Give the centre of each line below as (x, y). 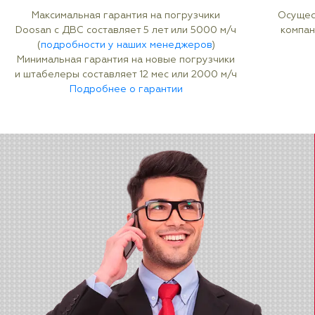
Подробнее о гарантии (126, 90)
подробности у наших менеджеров (126, 45)
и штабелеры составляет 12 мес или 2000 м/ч (126, 75)
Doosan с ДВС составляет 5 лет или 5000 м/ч (126, 31)
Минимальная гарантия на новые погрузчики (126, 60)
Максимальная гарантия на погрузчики (126, 16)
